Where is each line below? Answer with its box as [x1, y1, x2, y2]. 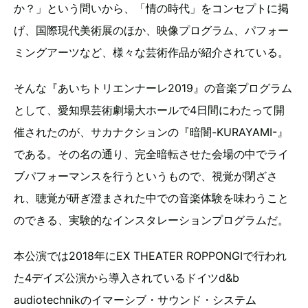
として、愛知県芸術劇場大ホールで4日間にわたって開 [14, 103, 285, 118]
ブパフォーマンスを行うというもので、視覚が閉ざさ [14, 169, 278, 184]
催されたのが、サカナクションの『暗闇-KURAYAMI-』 [14, 125, 288, 140]
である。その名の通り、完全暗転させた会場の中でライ [14, 147, 289, 162]
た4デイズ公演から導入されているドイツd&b [14, 271, 239, 285]
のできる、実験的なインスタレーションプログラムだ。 [14, 213, 289, 228]
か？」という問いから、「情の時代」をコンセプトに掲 [14, 1, 289, 16]
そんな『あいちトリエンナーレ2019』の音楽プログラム [14, 81, 292, 96]
